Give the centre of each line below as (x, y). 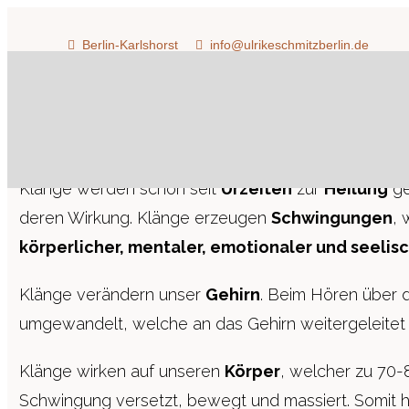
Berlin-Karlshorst (131, 45)
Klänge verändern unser (113, 294)
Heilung (357, 189)
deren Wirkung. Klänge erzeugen (146, 218)
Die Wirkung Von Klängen (177, 136)
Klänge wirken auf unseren (122, 371)
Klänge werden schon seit (121, 189)
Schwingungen (332, 218)
